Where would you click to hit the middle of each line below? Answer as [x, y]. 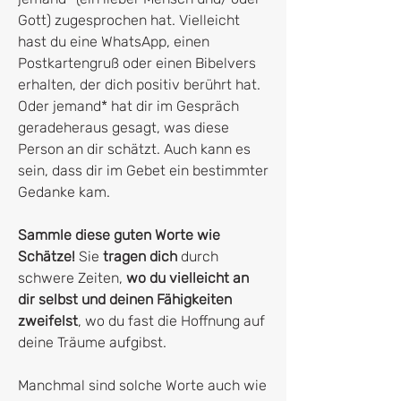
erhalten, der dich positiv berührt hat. [139, 84]
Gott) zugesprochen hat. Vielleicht [129, 20]
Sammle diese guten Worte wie [119, 235]
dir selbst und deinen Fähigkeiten [125, 299]
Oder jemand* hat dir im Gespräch [128, 106]
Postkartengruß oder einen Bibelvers [137, 63]
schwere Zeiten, [72, 277]
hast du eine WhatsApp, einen [114, 41]
